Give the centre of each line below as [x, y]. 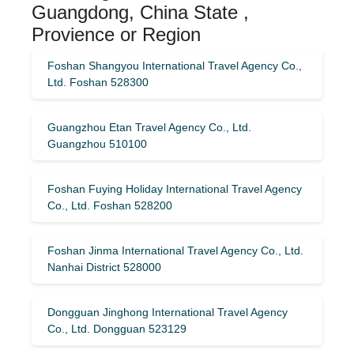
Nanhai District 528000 [104, 267]
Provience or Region [116, 34]
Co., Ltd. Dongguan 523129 [117, 328]
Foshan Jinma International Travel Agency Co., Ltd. [175, 250]
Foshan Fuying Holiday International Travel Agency [175, 188]
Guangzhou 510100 [97, 143]
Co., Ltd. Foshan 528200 [110, 205]
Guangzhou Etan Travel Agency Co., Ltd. [149, 127]
